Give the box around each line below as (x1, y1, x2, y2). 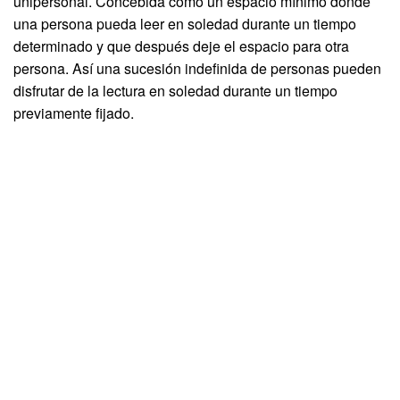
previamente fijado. (13, 102, 134, 123)
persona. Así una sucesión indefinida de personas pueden (13, 57, 381, 79)
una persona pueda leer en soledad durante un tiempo (13, 12, 356, 34)
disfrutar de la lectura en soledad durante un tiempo (13, 79, 337, 101)
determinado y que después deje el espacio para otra (13, 35, 349, 56)
